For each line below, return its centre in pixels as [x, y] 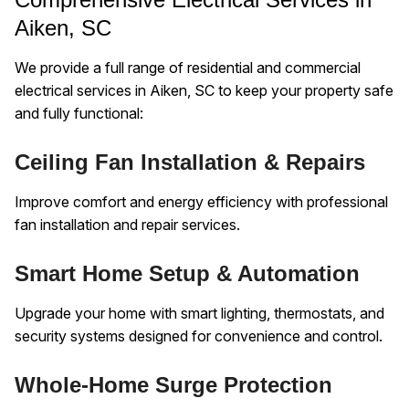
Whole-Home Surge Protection [173, 384]
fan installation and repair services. [127, 224]
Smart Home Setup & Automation [187, 273]
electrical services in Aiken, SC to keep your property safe [204, 90]
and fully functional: [79, 113]
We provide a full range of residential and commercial [188, 67]
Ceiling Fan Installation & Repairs [190, 162]
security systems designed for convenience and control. [199, 336]
